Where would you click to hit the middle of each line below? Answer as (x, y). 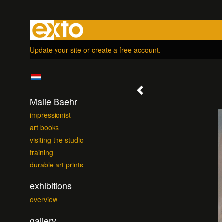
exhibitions (51, 185)
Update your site (55, 50)
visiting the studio (57, 140)
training (41, 152)
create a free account (125, 50)
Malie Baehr (54, 101)
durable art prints (56, 165)
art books (44, 127)
